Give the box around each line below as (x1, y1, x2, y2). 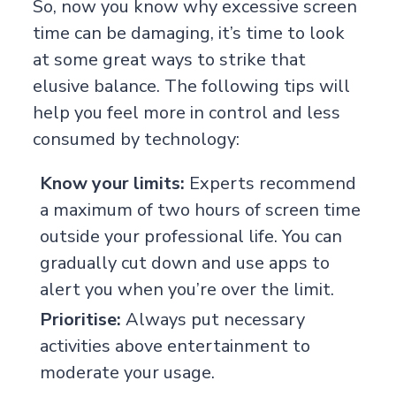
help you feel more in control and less (32, 100, 340, 125)
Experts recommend (184, 171, 356, 195)
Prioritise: (39, 307, 126, 331)
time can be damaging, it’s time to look (32, 20, 345, 45)
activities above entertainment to (39, 333, 310, 358)
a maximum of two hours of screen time (39, 197, 361, 222)
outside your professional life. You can (39, 224, 342, 248)
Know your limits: (39, 171, 185, 195)
